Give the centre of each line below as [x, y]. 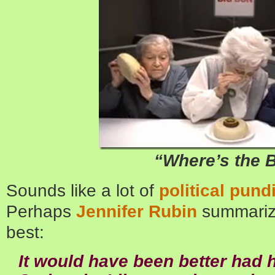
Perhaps [41, 211]
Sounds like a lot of [83, 191]
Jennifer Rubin [137, 211]
